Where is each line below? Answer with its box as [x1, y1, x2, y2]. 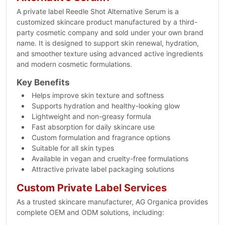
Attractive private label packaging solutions [32, 165, 174, 173]
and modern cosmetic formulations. [17, 60, 132, 68]
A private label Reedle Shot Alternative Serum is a [17, 7, 179, 16]
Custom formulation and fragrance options [32, 133, 170, 142]
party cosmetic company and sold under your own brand [17, 28, 203, 37]
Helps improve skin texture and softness [32, 91, 164, 99]
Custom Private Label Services [17, 182, 167, 194]
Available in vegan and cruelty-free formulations [32, 154, 188, 163]
